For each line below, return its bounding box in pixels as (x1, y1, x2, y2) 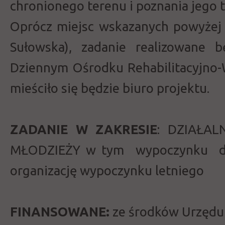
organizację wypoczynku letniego (10, 163, 210, 178)
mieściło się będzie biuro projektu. (10, 81, 215, 95)
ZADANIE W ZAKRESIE (10, 122, 158, 137)
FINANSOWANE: (10, 204, 109, 219)
